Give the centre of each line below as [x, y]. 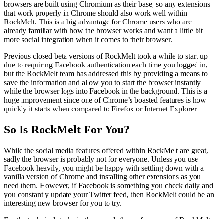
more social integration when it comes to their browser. [88, 40]
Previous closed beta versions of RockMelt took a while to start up [106, 56]
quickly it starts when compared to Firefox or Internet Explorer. [101, 109]
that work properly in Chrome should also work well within [96, 13]
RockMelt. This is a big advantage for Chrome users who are [98, 22]
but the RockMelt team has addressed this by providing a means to [106, 74]
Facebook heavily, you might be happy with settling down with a [104, 168]
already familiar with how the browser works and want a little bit [103, 31]
